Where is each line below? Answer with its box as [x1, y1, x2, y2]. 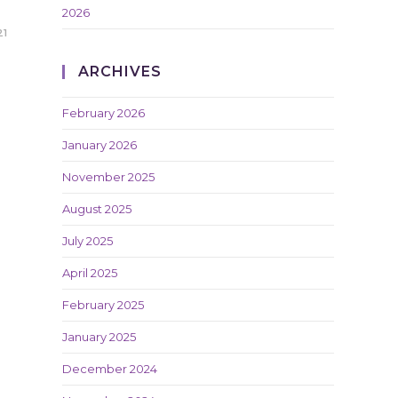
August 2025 [62, 202, 131, 216]
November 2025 [62, 170, 155, 184]
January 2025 [62, 330, 136, 344]
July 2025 [62, 234, 113, 248]
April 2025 [62, 266, 117, 280]
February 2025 [62, 298, 144, 312]
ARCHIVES [78, 63, 162, 80]
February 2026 [62, 106, 145, 120]
